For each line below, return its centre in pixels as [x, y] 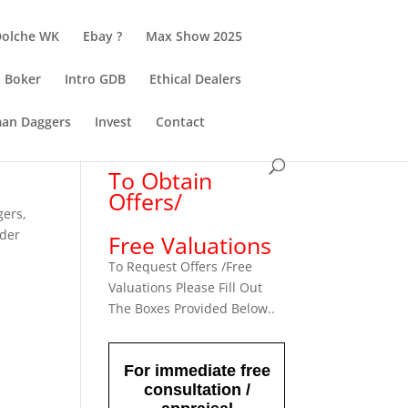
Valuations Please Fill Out [186, 287]
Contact [181, 122]
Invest [114, 122]
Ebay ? [103, 36]
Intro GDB [96, 79]
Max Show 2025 [194, 36]
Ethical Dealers [196, 79]
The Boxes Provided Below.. [192, 308]
